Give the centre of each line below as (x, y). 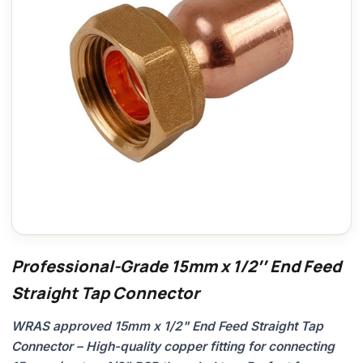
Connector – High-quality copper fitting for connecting (173, 346)
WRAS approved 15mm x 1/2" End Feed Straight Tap (167, 326)
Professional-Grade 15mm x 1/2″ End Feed (176, 266)
